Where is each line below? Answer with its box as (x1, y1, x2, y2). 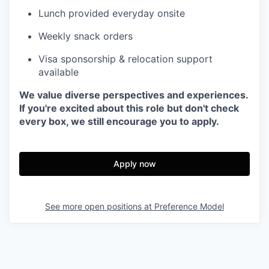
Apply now (113, 159, 156, 169)
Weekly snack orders (38, 30, 133, 43)
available (38, 66, 79, 79)
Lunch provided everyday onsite (38, 7, 185, 20)
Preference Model (154, 201, 224, 212)
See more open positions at (45, 201, 154, 212)
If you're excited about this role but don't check (19, 102, 239, 115)
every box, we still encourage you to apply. (19, 115, 219, 128)
